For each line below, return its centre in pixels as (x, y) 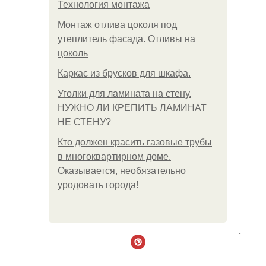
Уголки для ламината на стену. (124, 94)
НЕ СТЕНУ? (84, 122)
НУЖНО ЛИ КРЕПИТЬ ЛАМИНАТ (132, 108)
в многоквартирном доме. (114, 156)
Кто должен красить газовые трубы (135, 142)
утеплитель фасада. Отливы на (126, 39)
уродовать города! (98, 185)
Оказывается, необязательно (122, 171)
